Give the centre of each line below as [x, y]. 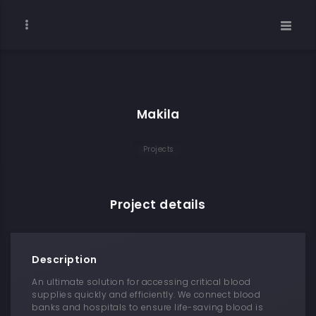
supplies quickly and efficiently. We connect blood [146, 294]
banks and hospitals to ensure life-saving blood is [147, 307]
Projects [158, 149]
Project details [158, 205]
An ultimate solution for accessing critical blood [141, 282]
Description [65, 260]
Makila [158, 114]
